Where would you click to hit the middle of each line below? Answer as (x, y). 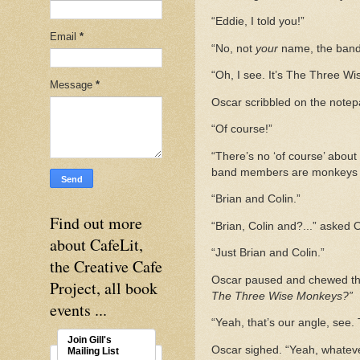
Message (73, 84)
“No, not (233, 48)
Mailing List (93, 351)
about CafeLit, (96, 244)
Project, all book (104, 288)
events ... (78, 309)
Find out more (96, 223)
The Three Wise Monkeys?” (282, 296)
